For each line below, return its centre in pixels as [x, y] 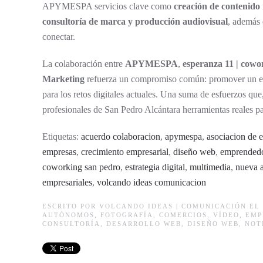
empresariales [67, 182]
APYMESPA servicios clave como [108, 6]
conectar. [59, 37]
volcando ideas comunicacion [151, 182]
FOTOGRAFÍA [127, 215]
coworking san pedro [81, 167]
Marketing [63, 79]
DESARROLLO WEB [144, 224]
